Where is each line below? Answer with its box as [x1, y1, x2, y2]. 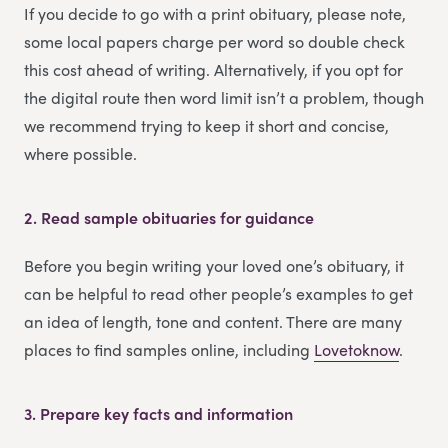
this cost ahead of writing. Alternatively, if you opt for [24, 57, 403, 81]
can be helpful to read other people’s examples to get [24, 281, 413, 305]
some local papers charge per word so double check [24, 29, 405, 53]
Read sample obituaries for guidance [41, 205, 314, 229]
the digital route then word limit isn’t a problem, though [24, 85, 424, 109]
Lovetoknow [314, 337, 399, 361]
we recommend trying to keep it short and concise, [24, 113, 389, 137]
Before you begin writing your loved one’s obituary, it [24, 253, 404, 277]
